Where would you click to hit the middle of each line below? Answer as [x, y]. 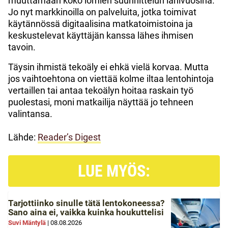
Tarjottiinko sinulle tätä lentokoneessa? [86, 203]
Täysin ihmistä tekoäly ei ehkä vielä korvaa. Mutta [108, 67]
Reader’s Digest [69, 137]
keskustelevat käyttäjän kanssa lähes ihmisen [101, 35]
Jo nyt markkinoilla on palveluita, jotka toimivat [102, 12]
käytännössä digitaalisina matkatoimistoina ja [101, 23]
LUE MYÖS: [114, 171]
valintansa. [30, 113]
